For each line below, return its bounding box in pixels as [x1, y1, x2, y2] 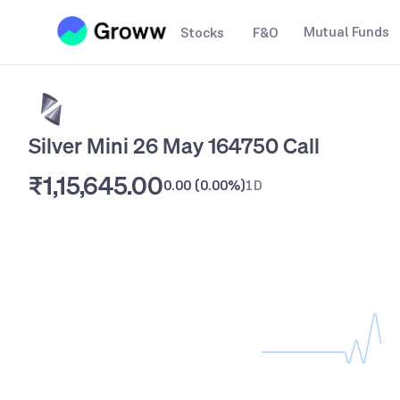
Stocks [180, 23, 224, 42]
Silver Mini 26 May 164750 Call [29, 131, 320, 160]
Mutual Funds [304, 22, 389, 41]
